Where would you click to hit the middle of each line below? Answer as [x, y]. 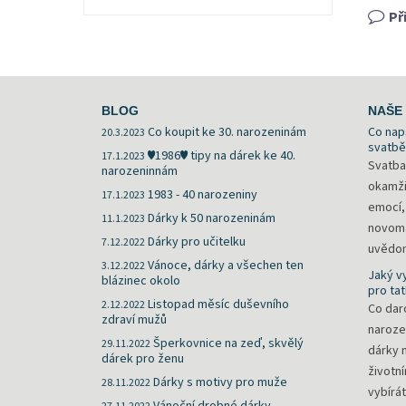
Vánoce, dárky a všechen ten [225, 266]
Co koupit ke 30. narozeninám [227, 133]
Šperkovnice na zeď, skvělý [228, 344]
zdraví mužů [134, 320]
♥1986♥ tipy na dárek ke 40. [221, 156]
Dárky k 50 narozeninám [211, 219]
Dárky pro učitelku [196, 242]
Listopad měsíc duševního [218, 305]
